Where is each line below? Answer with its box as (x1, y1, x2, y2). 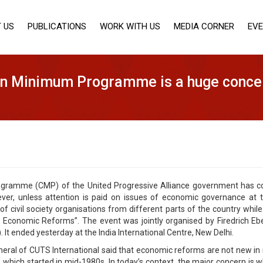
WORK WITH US (100, 21, 161, 32)
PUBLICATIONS (28, 21, 87, 32)
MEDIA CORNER (174, 21, 235, 32)
